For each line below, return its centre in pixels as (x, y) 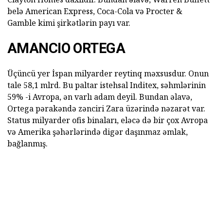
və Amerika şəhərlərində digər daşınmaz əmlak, (98, 132)
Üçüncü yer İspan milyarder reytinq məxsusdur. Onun (108, 74)
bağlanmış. (27, 144)
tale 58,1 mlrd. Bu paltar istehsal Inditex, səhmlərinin (107, 85)
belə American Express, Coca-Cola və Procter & (95, 11)
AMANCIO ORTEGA (66, 48)
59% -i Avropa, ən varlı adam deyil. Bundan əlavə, (100, 97)
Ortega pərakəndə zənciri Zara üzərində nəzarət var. (106, 109)
